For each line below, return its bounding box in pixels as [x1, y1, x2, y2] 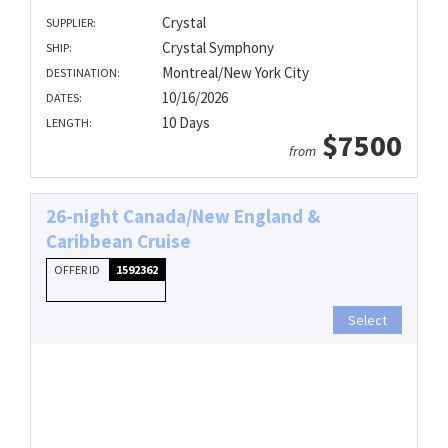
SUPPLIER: [46, 14, 96, 30]
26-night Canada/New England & [46, 203, 320, 228]
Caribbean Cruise [46, 228, 191, 253]
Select [348, 310, 387, 329]
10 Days [161, 112, 210, 132]
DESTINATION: [46, 64, 120, 80]
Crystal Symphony [161, 37, 274, 57]
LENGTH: [46, 114, 92, 130]
